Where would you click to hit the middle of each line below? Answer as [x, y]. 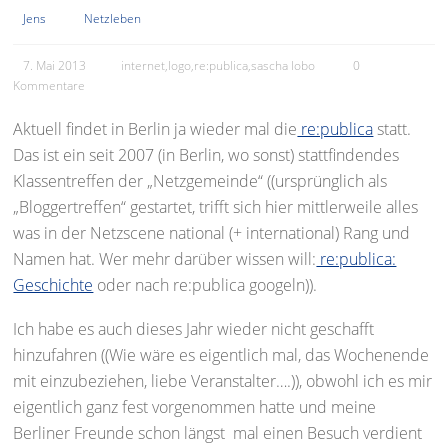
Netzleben [113, 18]
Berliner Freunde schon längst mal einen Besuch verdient [218, 433]
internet [143, 65]
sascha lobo [283, 65]
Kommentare [49, 85]
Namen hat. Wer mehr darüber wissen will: [165, 259]
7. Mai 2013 [55, 65]
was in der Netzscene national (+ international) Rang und [212, 233]
